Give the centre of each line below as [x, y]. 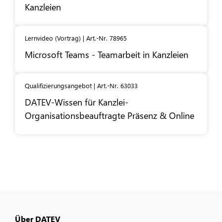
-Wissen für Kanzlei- [90, 102]
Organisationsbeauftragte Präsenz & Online [110, 115]
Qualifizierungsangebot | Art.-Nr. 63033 [81, 86]
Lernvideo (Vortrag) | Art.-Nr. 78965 [76, 38]
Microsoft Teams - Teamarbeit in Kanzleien [107, 55]
